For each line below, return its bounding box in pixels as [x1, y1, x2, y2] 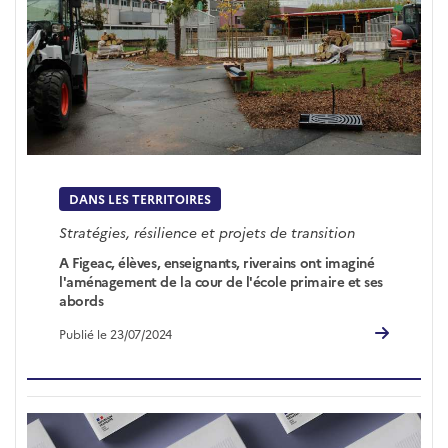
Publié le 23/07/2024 [59, 324, 173, 342]
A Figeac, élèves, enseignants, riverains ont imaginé [59, 253, 375, 272]
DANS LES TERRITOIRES [69, 190, 212, 207]
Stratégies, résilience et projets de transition [59, 222, 356, 243]
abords [59, 291, 104, 310]
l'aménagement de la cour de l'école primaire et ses [59, 272, 383, 291]
